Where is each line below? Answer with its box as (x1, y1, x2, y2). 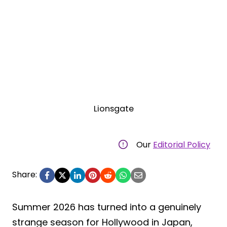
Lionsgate (93, 102, 134, 115)
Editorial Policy (153, 138, 210, 150)
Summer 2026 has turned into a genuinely (12, 200, 201, 213)
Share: (12, 168, 37, 180)
